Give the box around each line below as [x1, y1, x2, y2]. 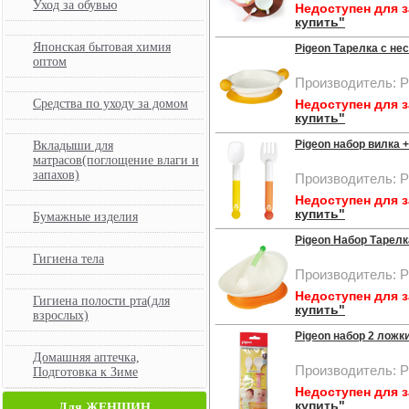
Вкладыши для [33, 139, 113, 152]
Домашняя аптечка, [33, 351, 140, 364]
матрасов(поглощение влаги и [33, 153, 199, 167]
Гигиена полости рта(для [33, 294, 170, 308]
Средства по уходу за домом [33, 97, 188, 110]
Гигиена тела [33, 252, 104, 266]
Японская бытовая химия [33, 40, 171, 54]
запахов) [33, 168, 79, 182]
